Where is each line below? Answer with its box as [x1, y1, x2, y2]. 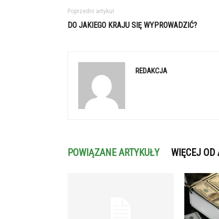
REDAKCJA [135, 66, 167, 75]
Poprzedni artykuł [67, 8, 114, 15]
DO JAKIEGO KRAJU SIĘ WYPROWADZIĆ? [67, 21, 197, 30]
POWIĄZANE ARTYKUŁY [67, 147, 159, 158]
